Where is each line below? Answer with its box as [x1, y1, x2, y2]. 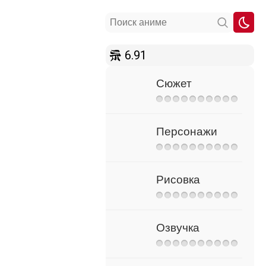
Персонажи [156, 125, 217, 138]
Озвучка [156, 221, 199, 234]
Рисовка [156, 173, 200, 186]
